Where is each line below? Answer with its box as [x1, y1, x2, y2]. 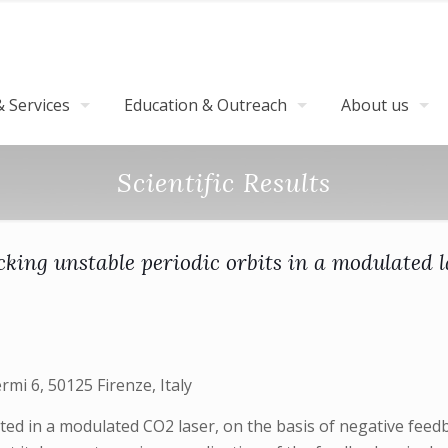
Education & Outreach [124, 94, 287, 116]
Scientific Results [117, 166, 331, 199]
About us [341, 94, 409, 116]
